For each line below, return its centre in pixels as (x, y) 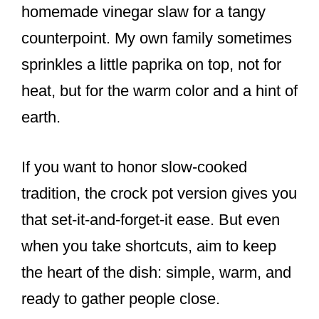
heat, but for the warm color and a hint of (159, 91)
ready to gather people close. (121, 299)
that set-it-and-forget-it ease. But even (151, 220)
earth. (41, 117)
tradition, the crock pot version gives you (159, 194)
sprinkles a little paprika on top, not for (151, 65)
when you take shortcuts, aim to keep (149, 246)
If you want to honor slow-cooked (134, 167)
